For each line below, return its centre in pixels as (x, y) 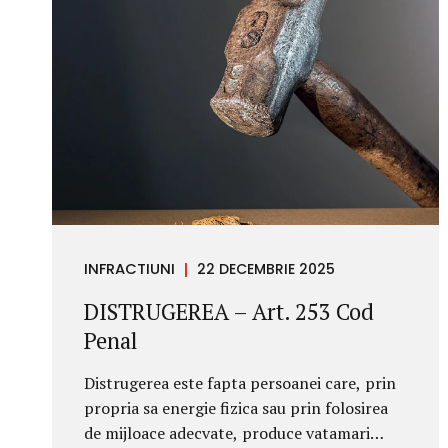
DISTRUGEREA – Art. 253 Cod (229, 311)
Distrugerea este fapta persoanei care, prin (240, 382)
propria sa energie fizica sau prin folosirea (236, 407)
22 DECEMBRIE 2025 (265, 269)
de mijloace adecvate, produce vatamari (227, 432)
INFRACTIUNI (129, 269)
